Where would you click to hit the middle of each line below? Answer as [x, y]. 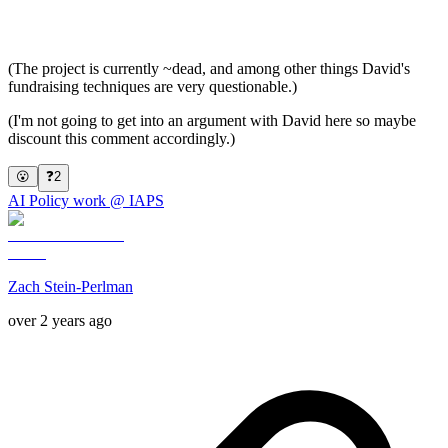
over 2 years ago [60, 320]
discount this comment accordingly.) [121, 138]
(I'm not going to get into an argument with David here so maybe [212, 120]
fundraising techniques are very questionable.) [152, 86]
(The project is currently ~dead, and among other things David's [209, 68]
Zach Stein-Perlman [70, 286]
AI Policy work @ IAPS [86, 200]
